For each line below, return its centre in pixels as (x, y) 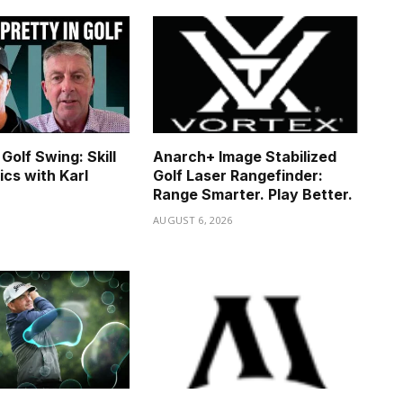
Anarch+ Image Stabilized (245, 157)
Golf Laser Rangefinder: (238, 176)
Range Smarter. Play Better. (253, 195)
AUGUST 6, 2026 (193, 220)
